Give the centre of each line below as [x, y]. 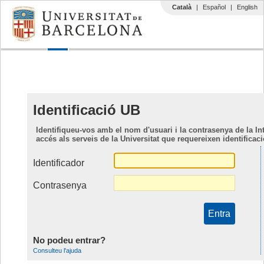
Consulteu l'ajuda [57, 251]
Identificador [58, 163]
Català [182, 7]
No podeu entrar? [69, 240]
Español [214, 7]
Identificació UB [86, 110]
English [247, 7]
